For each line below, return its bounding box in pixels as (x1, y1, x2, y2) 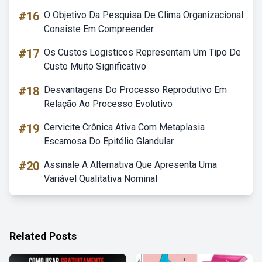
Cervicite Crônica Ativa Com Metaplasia (44, 122, 205, 133)
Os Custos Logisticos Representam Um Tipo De (44, 47, 241, 58)
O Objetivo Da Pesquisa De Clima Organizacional (44, 9, 243, 20)
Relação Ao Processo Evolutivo (44, 98, 173, 109)
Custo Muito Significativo (44, 61, 146, 72)
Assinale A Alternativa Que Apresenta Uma (44, 159, 217, 170)
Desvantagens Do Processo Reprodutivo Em (44, 84, 227, 95)
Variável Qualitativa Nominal (44, 173, 157, 184)
